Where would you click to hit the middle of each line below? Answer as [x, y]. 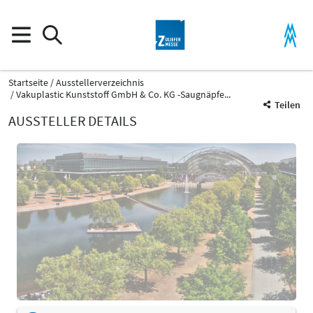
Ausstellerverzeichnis [100, 82]
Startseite [28, 82]
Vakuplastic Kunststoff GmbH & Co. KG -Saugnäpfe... [123, 94]
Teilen [287, 105]
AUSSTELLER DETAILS [73, 121]
